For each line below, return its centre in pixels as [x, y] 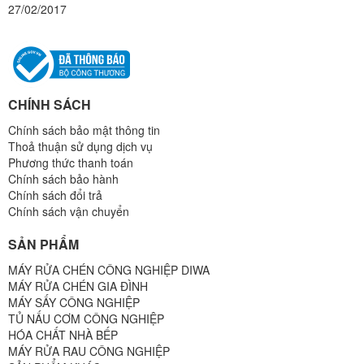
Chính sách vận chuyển [69, 211]
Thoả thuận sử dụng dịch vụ [80, 146]
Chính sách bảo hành [63, 178]
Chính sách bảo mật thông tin [84, 130]
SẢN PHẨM [43, 244]
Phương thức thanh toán [71, 162]
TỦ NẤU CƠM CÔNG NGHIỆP [86, 318]
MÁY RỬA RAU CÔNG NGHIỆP [89, 351]
